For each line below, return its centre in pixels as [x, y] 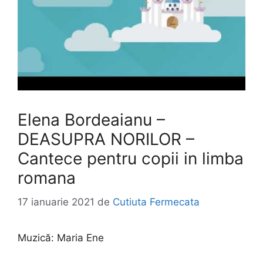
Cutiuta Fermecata [156, 202]
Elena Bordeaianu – [91, 120]
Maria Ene [80, 237]
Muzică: [37, 237]
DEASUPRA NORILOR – [106, 139]
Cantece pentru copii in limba [131, 159]
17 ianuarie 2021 [56, 202]
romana [47, 178]
